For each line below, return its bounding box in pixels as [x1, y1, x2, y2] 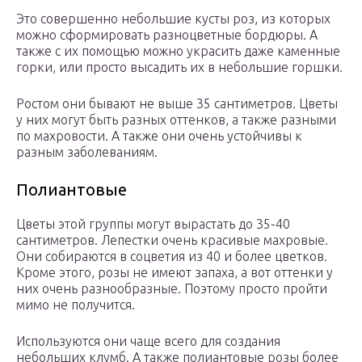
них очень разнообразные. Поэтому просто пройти [16, 281, 327, 297]
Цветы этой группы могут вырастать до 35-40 [16, 217, 290, 232]
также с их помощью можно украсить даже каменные [16, 44, 340, 59]
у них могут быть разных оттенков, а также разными [16, 112, 336, 128]
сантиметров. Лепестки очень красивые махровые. [16, 233, 328, 248]
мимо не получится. [16, 297, 135, 313]
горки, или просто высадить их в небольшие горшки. [16, 60, 343, 75]
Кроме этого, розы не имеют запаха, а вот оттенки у [16, 265, 333, 280]
